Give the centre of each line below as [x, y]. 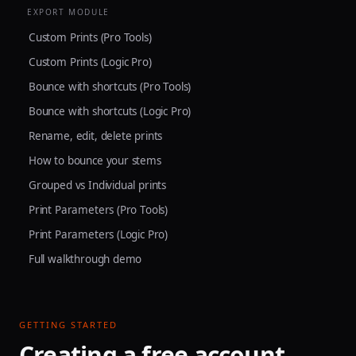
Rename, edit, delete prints [96, 135]
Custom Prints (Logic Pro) [90, 62]
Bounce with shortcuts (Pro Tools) [110, 86]
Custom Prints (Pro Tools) [90, 37]
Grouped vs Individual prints [98, 185]
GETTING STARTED [68, 325]
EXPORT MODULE [68, 12]
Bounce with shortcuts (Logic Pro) [110, 111]
